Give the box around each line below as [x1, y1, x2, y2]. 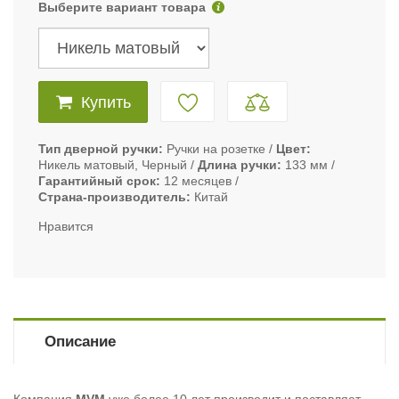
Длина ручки [198, 158, 277, 173]
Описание [44, 333, 116, 351]
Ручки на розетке [167, 142, 265, 157]
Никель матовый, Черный [38, 158, 187, 173]
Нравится [38, 219, 94, 234]
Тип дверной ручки [38, 142, 159, 157]
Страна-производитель [38, 190, 186, 205]
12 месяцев [164, 174, 232, 189]
